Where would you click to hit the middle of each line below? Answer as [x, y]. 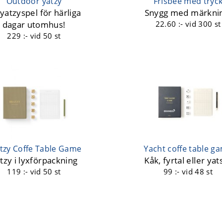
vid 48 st [197, 171]
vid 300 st [203, 24]
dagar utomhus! [34, 25]
